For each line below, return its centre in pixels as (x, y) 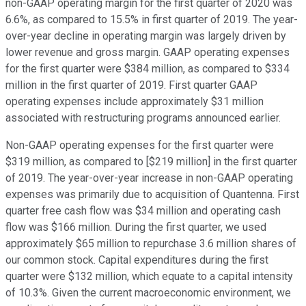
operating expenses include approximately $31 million (135, 102)
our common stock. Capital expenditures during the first (137, 260)
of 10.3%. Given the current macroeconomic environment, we (148, 293)
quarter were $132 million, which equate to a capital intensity (149, 277)
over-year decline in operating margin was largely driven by (146, 36)
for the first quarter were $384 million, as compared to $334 (148, 69)
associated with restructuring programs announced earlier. (143, 118)
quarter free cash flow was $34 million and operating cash (143, 211)
